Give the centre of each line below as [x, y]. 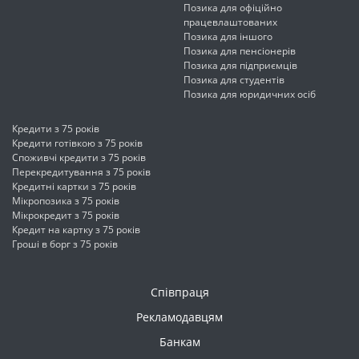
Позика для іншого [228, 37]
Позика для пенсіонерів [240, 51]
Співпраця [179, 292]
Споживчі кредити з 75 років [79, 158]
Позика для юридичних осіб [250, 95]
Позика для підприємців [240, 66]
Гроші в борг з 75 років [65, 244]
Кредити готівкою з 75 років [77, 143]
